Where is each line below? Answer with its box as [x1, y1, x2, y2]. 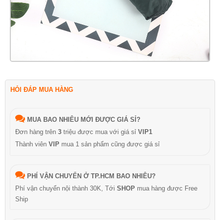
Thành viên [15, 140, 49, 148]
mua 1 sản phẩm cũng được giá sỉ [59, 140, 160, 148]
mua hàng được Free [135, 184, 197, 192]
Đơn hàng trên [15, 128, 58, 136]
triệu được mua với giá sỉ [61, 128, 138, 136]
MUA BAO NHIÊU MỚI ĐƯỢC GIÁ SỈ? [27, 115, 140, 123]
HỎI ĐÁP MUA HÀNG [10, 85, 73, 93]
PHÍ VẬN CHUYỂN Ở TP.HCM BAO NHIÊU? [27, 172, 156, 180]
